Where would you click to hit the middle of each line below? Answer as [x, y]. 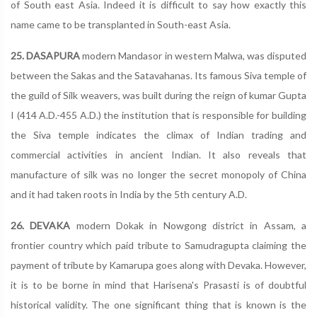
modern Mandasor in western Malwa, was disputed [193, 56]
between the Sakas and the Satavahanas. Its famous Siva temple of [158, 75]
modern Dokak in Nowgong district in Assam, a [189, 225]
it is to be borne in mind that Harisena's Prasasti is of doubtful [158, 285]
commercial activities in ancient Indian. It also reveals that [158, 155]
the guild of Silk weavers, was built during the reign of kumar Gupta [158, 95]
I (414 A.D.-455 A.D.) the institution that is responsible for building [158, 115]
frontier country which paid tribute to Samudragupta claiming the [158, 245]
